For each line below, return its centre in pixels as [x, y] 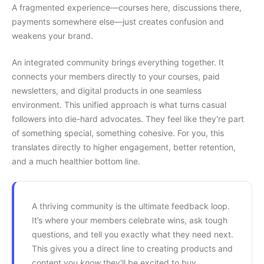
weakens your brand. [52, 36]
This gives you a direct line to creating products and [132, 248]
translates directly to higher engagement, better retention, [124, 147]
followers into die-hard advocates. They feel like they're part [128, 119]
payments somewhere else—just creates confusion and [118, 22]
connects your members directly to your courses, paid [116, 76]
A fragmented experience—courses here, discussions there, [127, 7]
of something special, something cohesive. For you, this [118, 133]
